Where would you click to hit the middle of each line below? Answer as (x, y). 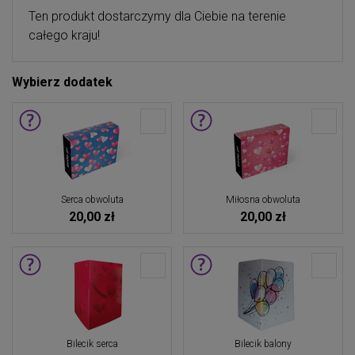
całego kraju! (64, 35)
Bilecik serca (92, 344)
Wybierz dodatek (62, 82)
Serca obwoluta (92, 200)
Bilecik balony (263, 344)
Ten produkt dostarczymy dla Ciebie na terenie (157, 16)
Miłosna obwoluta (263, 200)
